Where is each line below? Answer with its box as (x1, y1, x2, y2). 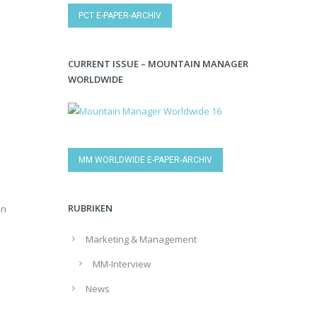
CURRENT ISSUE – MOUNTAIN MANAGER (68, 57, 248, 71)
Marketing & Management (86, 232, 197, 246)
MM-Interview (93, 257, 151, 270)
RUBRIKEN (68, 201, 113, 214)
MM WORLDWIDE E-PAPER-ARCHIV (79, 154, 212, 165)
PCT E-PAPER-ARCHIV (79, 11, 161, 21)
